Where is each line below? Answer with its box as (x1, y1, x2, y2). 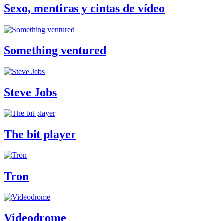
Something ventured (4, 44, 106, 57)
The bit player (4, 127, 76, 141)
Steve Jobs (4, 86, 57, 99)
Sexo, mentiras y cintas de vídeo (4, 2, 165, 15)
